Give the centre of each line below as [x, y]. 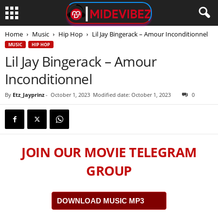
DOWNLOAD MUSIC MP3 [100, 201]
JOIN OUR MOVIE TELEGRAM [109, 152]
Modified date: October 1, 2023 [132, 95]
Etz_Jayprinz [28, 95]
